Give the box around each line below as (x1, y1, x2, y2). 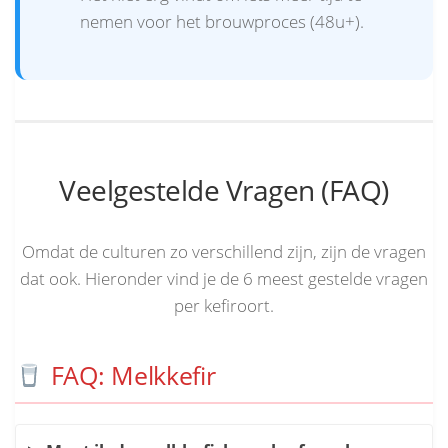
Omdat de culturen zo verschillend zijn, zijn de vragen (22, 240, 426, 264)
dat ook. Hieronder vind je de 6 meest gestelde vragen (20, 267, 428, 291)
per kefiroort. (174, 294, 274, 318)
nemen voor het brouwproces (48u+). (80, 10, 364, 34)
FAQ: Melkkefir (43, 358, 216, 393)
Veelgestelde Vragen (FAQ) (59, 172, 389, 210)
